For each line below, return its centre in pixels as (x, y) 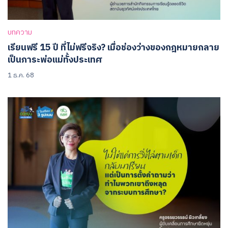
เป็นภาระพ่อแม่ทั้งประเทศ (55, 60)
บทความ (20, 32)
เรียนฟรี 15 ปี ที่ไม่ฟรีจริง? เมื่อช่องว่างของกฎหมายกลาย (113, 47)
